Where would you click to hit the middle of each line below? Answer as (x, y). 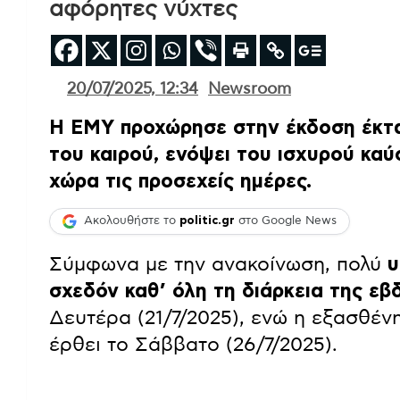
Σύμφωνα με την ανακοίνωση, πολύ (215, 264)
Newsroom (250, 89)
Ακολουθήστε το (132, 221)
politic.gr (207, 221)
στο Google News (286, 221)
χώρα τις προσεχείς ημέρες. (180, 181)
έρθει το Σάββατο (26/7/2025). (193, 344)
